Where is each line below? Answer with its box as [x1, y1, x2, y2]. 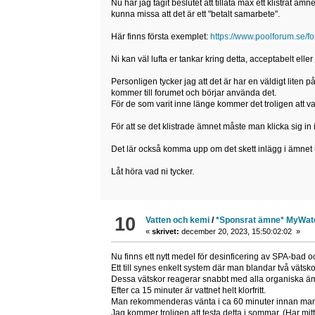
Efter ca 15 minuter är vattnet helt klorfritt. [110, 285, 266, 296]
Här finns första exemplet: [110, 31, 210, 41]
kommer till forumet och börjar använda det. [110, 87, 276, 98]
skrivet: [152, 227, 180, 236]
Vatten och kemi [146, 215, 210, 226]
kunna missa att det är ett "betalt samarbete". [110, 8, 280, 19]
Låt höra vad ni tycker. [110, 166, 194, 176]
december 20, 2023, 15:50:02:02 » [179, 227, 301, 236]
